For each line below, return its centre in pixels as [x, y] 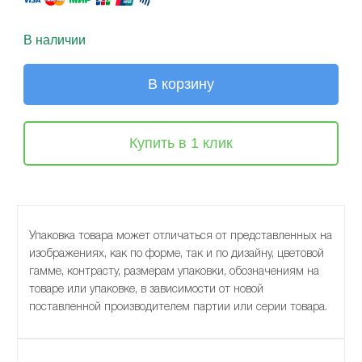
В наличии [55, 40]
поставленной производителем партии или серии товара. [179, 307]
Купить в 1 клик [181, 143]
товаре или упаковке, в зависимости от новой [147, 290]
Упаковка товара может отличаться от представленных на [181, 236]
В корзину [181, 84]
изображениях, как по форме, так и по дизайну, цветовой [177, 254]
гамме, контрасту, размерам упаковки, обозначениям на [175, 272]
